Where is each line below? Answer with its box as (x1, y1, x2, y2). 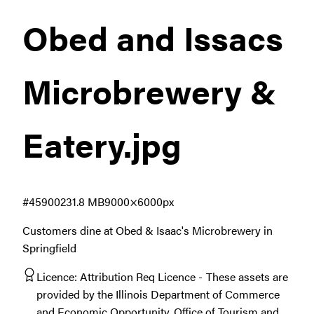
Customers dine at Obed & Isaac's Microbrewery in (22, 221, 273, 238)
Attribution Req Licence (80, 268, 196, 285)
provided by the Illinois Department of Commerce (36, 285, 280, 302)
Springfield (22, 239, 76, 256)
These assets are (206, 268, 288, 285)
